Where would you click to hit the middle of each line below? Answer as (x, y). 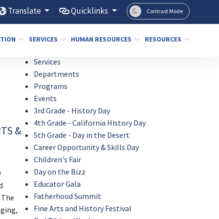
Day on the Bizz (60, 172)
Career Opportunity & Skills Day (87, 147)
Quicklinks (90, 11)
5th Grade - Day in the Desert (82, 135)
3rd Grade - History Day (72, 110)
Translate (25, 11)
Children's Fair (58, 159)
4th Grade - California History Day (90, 123)
